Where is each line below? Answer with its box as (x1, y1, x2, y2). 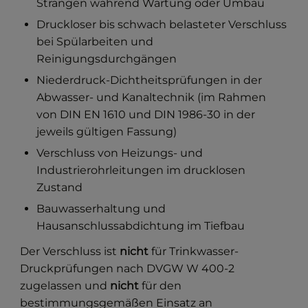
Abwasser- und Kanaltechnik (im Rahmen (36, 90, 267, 104)
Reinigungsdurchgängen (36, 52, 177, 65)
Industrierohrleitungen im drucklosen (36, 163, 246, 177)
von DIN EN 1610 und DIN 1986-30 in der (36, 107, 256, 121)
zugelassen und (20, 278, 111, 292)
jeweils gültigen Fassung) (36, 124, 177, 138)
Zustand (36, 180, 83, 194)
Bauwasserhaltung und (36, 201, 166, 215)
